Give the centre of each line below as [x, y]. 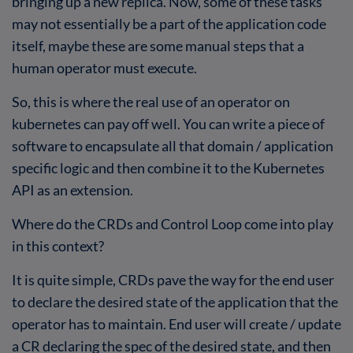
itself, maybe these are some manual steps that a [158, 45]
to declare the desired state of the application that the [175, 301]
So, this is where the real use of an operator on [151, 101]
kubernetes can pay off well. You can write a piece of [168, 123]
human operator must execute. [106, 67]
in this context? [58, 245]
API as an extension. [72, 190]
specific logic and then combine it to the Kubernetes [168, 167]
